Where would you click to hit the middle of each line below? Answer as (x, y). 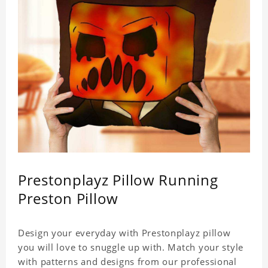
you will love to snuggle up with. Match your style (131, 247)
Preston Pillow (68, 199)
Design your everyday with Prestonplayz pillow (124, 233)
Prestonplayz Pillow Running (118, 180)
